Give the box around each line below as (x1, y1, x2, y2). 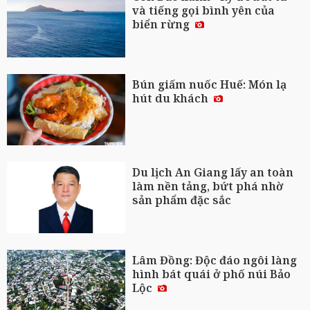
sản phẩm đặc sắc (132, 192, 232, 208)
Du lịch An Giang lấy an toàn (132, 164, 294, 180)
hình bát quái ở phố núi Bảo (132, 266, 291, 282)
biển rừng (132, 17, 193, 33)
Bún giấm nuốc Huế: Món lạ (132, 77, 287, 93)
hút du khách (132, 91, 212, 107)
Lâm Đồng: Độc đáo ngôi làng (132, 252, 298, 268)
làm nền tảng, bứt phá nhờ (132, 178, 284, 194)
